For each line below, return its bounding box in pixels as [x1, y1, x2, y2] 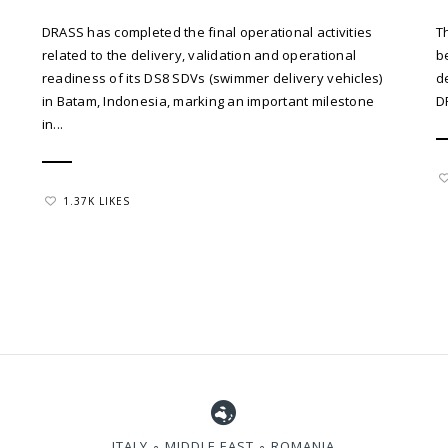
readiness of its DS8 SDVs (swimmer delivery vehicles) [41, 68, 383, 87]
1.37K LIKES [62, 193, 130, 208]
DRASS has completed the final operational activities [41, 22, 373, 41]
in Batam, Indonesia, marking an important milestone [41, 91, 375, 110]
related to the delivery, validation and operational [41, 45, 357, 64]
